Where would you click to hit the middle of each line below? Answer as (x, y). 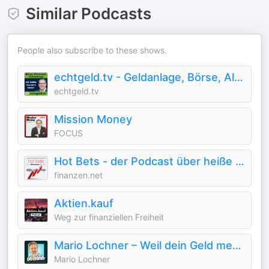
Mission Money (93, 119)
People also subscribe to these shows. (92, 50)
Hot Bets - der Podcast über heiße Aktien (240, 161)
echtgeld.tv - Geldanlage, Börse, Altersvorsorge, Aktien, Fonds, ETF (239, 77)
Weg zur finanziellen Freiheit (109, 217)
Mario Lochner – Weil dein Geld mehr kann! (237, 245)
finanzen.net (78, 175)
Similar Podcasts (88, 14)
